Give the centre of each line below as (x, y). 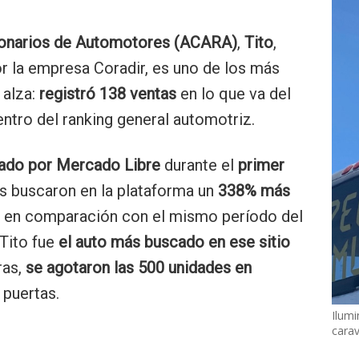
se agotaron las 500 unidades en (139, 268)
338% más (254, 191)
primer (261, 165)
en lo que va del (234, 94)
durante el (201, 165)
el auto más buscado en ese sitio (174, 242)
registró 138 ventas (106, 94)
